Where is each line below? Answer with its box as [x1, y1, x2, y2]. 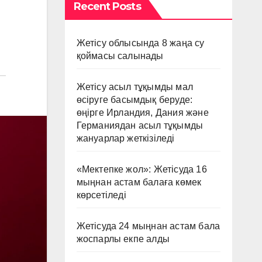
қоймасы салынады [76, 51, 164, 61]
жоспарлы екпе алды [76, 234, 170, 244]
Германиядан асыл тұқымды [76, 120, 204, 130]
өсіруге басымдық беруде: [76, 95, 193, 105]
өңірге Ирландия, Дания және [76, 108, 209, 118]
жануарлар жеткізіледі [76, 133, 175, 143]
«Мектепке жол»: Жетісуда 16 [76, 164, 207, 174]
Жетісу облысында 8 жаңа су [76, 38, 205, 48]
